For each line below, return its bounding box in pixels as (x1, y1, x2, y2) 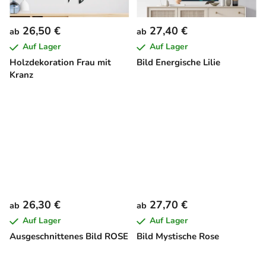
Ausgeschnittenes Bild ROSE (9, 230, 128, 243)
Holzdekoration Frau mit (9, 56, 111, 68)
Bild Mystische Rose (137, 230, 219, 243)
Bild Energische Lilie (137, 56, 220, 68)
